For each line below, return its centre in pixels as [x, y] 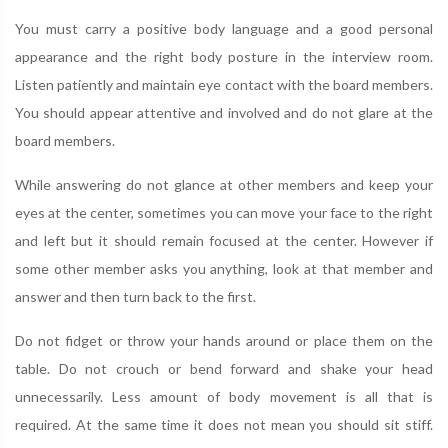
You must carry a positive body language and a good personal [224, 28]
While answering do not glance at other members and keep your [224, 184]
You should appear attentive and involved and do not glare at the [224, 112]
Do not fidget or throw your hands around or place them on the [224, 340]
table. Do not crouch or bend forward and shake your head [224, 368]
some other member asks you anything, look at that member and [224, 268]
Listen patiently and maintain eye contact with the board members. [224, 84]
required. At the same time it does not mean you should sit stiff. [224, 424]
